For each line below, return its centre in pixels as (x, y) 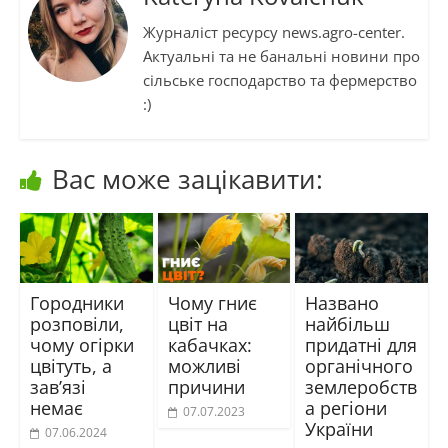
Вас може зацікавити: (187, 179)
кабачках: (209, 345)
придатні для (361, 345)
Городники (76, 303)
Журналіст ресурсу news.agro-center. (273, 32)
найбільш (348, 324)
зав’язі (57, 387)
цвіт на (197, 324)
